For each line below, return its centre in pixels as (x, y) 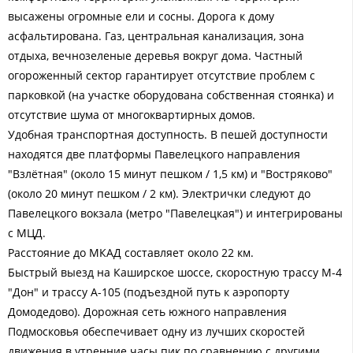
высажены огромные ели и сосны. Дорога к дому (141, 16)
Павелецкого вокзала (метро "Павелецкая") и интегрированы (175, 213)
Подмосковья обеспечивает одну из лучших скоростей (156, 331)
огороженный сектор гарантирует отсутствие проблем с (162, 75)
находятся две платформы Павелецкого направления (154, 154)
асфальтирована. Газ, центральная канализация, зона (156, 35)
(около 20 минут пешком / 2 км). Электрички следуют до (159, 193)
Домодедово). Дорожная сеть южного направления (147, 311)
